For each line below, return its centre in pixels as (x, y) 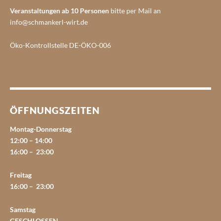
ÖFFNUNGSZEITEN (55, 110)
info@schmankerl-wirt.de (49, 22)
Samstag (23, 209)
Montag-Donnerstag (41, 129)
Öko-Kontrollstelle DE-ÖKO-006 (60, 45)
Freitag (21, 175)
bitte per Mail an (135, 10)
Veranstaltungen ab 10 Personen (59, 10)
